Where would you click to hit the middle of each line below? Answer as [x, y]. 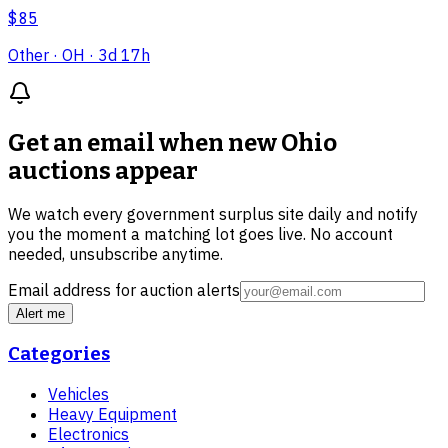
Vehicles [78, 393]
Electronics [88, 433]
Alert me [40, 314]
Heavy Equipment [112, 413]
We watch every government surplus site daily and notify [213, 214]
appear [154, 170]
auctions [59, 170]
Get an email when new [144, 142]
